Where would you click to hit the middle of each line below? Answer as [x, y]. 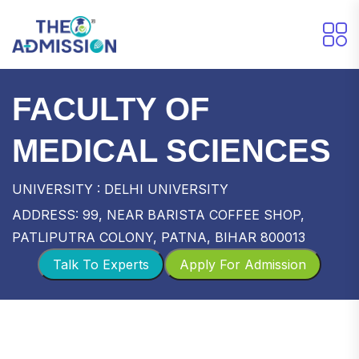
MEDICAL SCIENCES [171, 150]
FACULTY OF [111, 109]
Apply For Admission [243, 264]
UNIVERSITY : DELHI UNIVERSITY [120, 189]
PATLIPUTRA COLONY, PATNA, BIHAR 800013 [159, 237]
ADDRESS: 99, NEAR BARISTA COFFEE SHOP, [158, 214]
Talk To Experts [101, 264]
